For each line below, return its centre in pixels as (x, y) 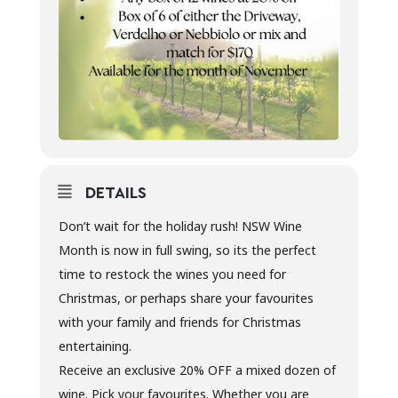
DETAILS (115, 193)
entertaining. (95, 346)
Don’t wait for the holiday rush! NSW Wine (180, 227)
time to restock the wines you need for (172, 275)
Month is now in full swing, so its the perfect (187, 251)
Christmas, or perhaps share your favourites (186, 298)
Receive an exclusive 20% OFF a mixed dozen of (197, 370)
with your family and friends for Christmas (179, 322)
